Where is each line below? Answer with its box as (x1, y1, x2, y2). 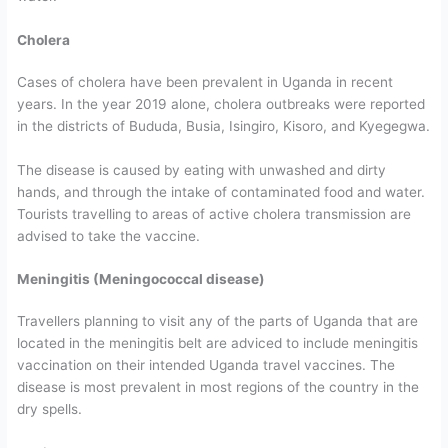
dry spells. (17, 401, 83, 418)
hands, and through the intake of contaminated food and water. (17, 183, 426, 200)
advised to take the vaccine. (17, 227, 201, 244)
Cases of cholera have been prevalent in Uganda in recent (17, 73, 394, 90)
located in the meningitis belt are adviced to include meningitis (17, 335, 419, 352)
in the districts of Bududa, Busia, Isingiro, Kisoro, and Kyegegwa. (17, 117, 431, 134)
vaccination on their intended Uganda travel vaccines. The (17, 357, 396, 374)
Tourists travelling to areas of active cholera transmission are (17, 205, 412, 222)
